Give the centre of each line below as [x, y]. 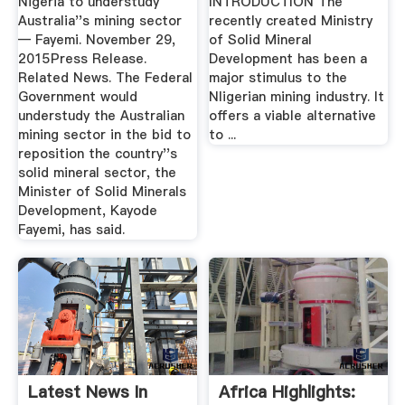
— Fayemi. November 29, [96, 40]
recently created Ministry [291, 21]
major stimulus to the [278, 78]
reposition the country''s [97, 154]
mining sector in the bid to [104, 135]
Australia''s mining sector [99, 21]
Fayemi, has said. [71, 230]
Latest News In [87, 391]
